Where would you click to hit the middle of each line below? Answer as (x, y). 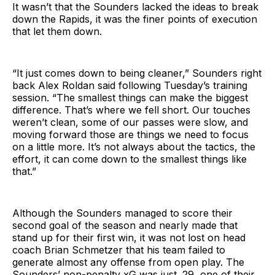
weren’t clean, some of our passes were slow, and (130, 122)
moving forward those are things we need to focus (130, 134)
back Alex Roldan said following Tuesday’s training (130, 85)
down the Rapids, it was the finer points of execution (135, 19)
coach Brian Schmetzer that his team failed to (119, 250)
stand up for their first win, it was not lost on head (129, 237)
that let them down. (57, 31)
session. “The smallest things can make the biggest (130, 97)
